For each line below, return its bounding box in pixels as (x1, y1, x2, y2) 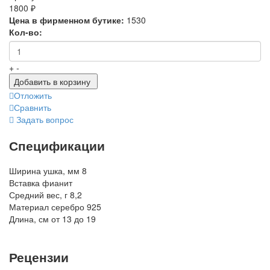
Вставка (9, 177, 40, 189)
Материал (9, 201, 49, 213)
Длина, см (9, 213, 49, 225)
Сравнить (14, 101, 51, 114)
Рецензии (9, 247, 69, 266)
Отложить (14, 89, 52, 102)
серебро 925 (51, 201, 101, 213)
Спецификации (9, 136, 105, 154)
